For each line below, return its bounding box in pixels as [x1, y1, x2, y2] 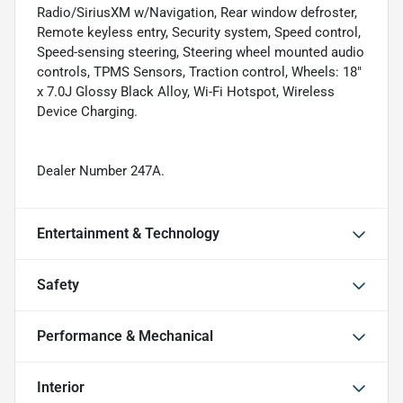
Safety [37, 276, 79, 293]
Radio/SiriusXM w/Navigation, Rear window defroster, [37, 4, 357, 21]
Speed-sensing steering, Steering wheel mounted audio [37, 44, 364, 60]
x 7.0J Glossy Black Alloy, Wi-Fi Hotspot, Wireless [37, 84, 335, 100]
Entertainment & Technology [37, 225, 219, 242]
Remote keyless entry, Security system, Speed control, [37, 24, 361, 40]
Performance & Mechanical [37, 327, 213, 345]
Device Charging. [37, 103, 138, 120]
